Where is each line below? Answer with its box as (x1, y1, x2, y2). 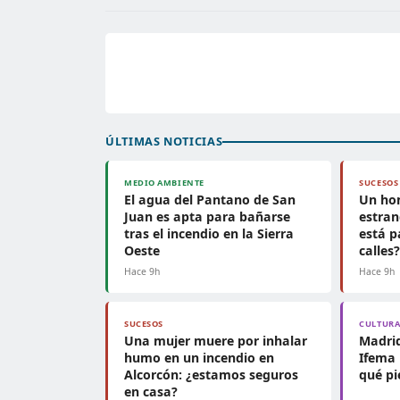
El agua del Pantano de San (124, 191, 296, 208)
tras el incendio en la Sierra (124, 225, 294, 242)
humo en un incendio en (124, 349, 274, 366)
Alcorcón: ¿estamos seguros (124, 366, 298, 383)
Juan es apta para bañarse (124, 208, 290, 225)
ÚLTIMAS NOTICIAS (105, 133, 223, 149)
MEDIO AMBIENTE (124, 177, 204, 188)
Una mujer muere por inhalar (124, 332, 307, 349)
